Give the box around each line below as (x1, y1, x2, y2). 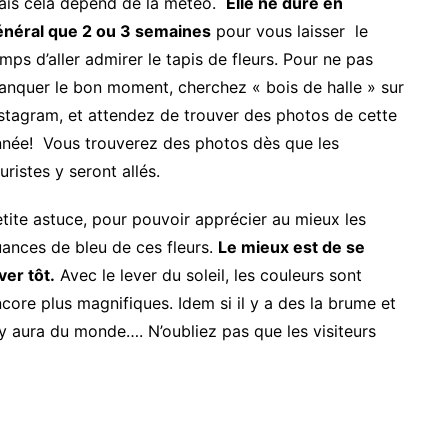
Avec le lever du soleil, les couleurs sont (55, 264, 362, 285)
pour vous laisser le (211, 20, 368, 41)
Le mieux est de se (218, 236, 365, 257)
